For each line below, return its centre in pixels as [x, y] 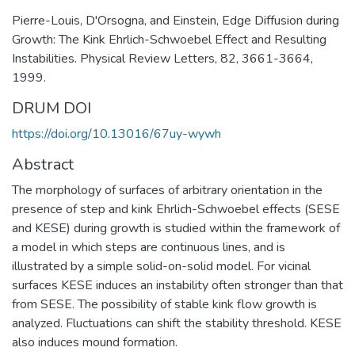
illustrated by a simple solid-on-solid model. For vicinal [161, 266]
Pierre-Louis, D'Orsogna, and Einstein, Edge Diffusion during [176, 20]
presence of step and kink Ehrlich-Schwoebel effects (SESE [176, 209]
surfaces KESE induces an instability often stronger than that [177, 285]
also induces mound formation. [95, 342]
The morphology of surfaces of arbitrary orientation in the [167, 190]
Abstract [43, 164]
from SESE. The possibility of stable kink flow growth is [164, 304]
